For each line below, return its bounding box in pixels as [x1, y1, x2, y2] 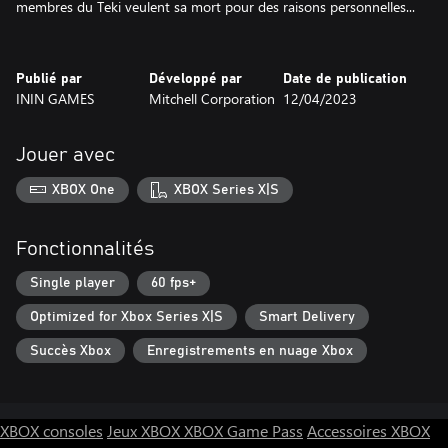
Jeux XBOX [107, 420, 184, 442]
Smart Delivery [259, 309, 355, 324]
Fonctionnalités [16, 238, 154, 259]
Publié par [16, 72, 82, 86]
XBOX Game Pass [184, 420, 303, 442]
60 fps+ [151, 276, 196, 291]
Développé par [149, 72, 243, 86]
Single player [30, 276, 115, 291]
